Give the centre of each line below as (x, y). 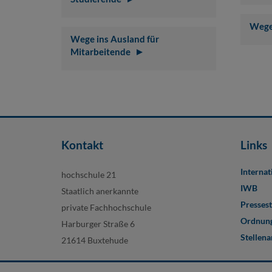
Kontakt (82, 145)
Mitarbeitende (100, 52)
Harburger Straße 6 (98, 224)
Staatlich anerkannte (100, 191)
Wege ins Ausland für (114, 39)
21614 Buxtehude (94, 240)
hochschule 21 (88, 175)
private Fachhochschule (106, 208)
